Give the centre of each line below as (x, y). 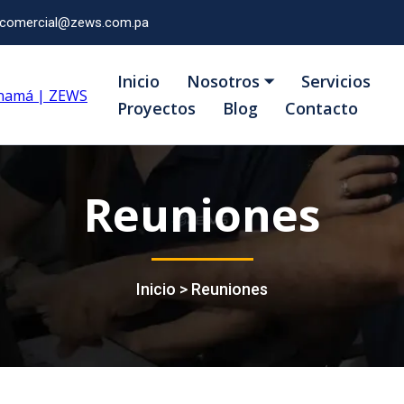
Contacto (321, 108)
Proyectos (156, 108)
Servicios (336, 81)
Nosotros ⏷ (230, 81)
